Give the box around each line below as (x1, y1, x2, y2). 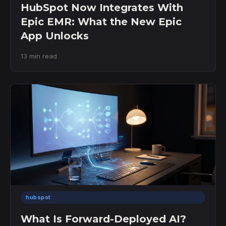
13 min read (21, 52, 57, 60)
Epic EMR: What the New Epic (21, 16, 182, 28)
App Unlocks (21, 30, 89, 42)
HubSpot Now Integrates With (21, 2, 183, 14)
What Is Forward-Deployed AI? (21, 213, 186, 225)
